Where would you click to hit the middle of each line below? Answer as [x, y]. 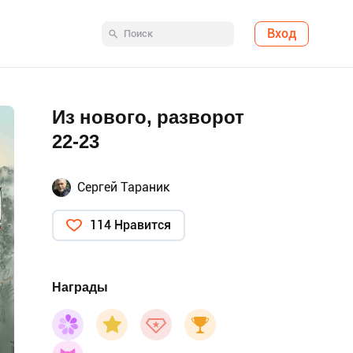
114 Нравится [130, 225]
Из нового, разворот [148, 117]
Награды [80, 287]
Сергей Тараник [124, 187]
